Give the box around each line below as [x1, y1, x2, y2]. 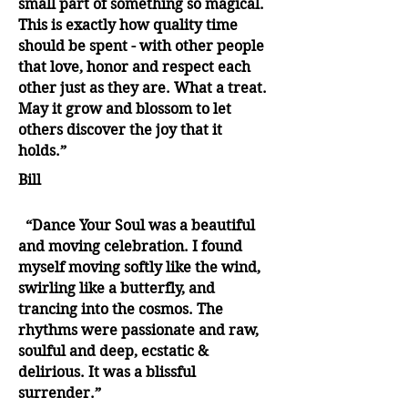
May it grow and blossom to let [18, 100, 231, 118]
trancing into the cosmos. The [18, 301, 223, 319]
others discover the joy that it [18, 121, 222, 139]
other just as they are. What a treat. [18, 79, 267, 97]
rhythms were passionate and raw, [18, 321, 259, 340]
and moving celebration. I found [18, 238, 242, 256]
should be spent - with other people [18, 37, 264, 56]
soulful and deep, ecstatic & [18, 342, 209, 361]
